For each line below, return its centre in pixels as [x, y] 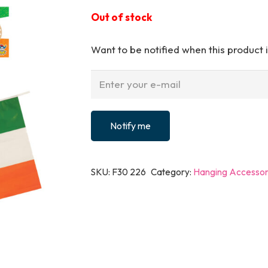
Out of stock [122, 17]
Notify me [131, 125]
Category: [172, 172]
